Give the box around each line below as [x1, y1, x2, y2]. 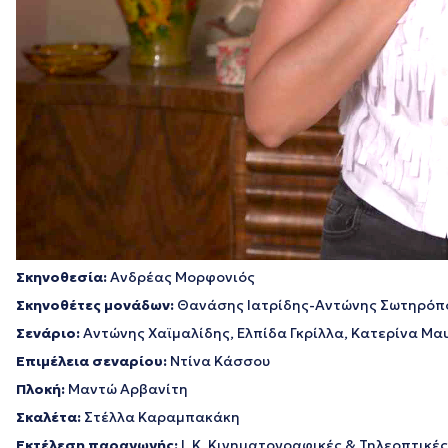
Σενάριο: [16, 324, 80, 342]
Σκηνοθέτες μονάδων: [16, 296, 177, 314]
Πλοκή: [16, 380, 65, 398]
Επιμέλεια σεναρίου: [16, 352, 167, 370]
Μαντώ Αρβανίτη [65, 380, 188, 398]
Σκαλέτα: [16, 408, 81, 426]
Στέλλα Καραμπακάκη [81, 408, 240, 426]
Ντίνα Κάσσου [167, 352, 270, 370]
